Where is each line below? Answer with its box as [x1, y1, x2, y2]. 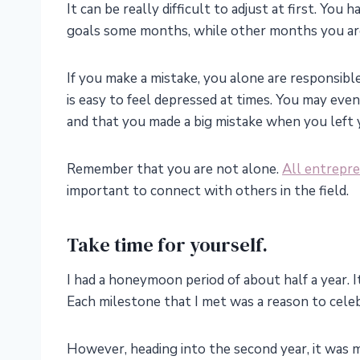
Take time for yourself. [67, 231, 268, 259]
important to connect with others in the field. [67, 182, 349, 201]
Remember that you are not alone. [67, 160, 282, 179]
